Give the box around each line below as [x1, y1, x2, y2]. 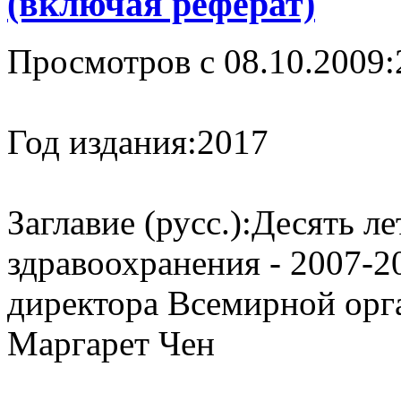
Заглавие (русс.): [7, 203, 252, 243]
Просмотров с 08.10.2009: [7, 42, 395, 81]
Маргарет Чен [7, 324, 215, 363]
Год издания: [7, 123, 197, 162]
